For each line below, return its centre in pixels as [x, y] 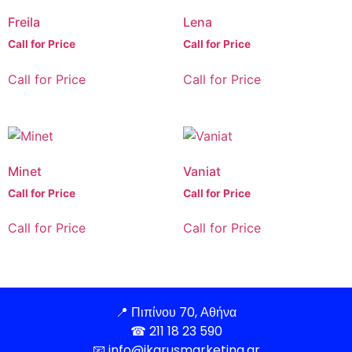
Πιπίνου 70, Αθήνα [184, 313]
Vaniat [202, 171]
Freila [24, 22]
